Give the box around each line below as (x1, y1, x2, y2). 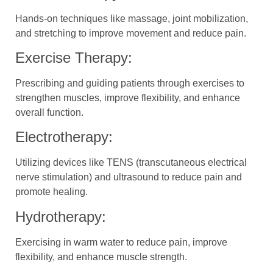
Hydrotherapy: (15, 208, 106, 225)
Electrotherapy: (15, 129, 113, 146)
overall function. (15, 107, 83, 118)
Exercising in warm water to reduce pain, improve (15, 236, 227, 247)
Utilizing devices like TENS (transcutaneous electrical (15, 157, 247, 168)
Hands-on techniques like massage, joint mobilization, (15, 13, 248, 24)
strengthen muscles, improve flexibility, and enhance (15, 92, 240, 103)
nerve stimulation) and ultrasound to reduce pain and (15, 172, 242, 183)
